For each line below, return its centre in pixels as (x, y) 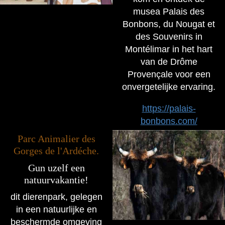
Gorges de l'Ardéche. (56, 150)
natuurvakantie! (56, 180)
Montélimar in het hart (169, 49)
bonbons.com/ (169, 121)
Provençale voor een (169, 74)
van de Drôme (169, 62)
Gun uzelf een (56, 167)
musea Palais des (169, 11)
